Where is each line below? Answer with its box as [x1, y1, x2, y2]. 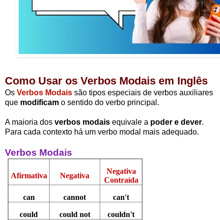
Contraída [104, 175, 138, 184]
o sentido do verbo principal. [59, 98, 159, 107]
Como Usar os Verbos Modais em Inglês [5, 75, 208, 87]
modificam [20, 98, 59, 107]
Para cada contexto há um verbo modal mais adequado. [5, 128, 199, 137]
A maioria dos [5, 118, 55, 127]
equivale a [110, 118, 148, 127]
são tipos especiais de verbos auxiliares [72, 88, 213, 97]
